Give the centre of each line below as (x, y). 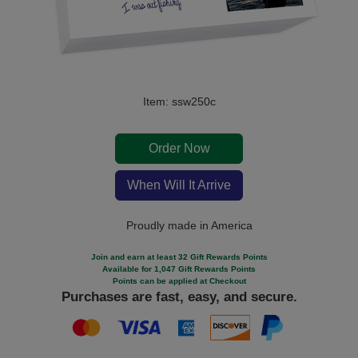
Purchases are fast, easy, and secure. (179, 297)
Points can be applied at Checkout (179, 281)
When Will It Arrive (179, 185)
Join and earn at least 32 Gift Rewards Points (179, 257)
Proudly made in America (187, 226)
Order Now (179, 149)
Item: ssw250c (179, 102)
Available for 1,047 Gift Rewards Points (179, 269)
